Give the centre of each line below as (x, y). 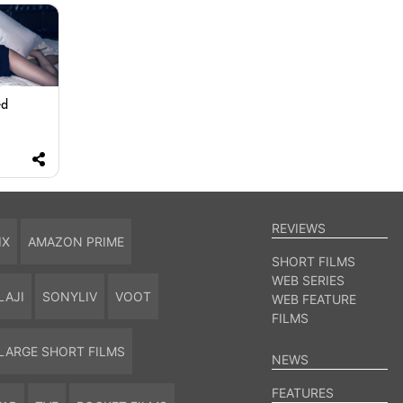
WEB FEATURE (314, 300)
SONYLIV (69, 297)
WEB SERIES (309, 281)
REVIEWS (299, 228)
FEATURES (303, 393)
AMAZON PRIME (76, 242)
